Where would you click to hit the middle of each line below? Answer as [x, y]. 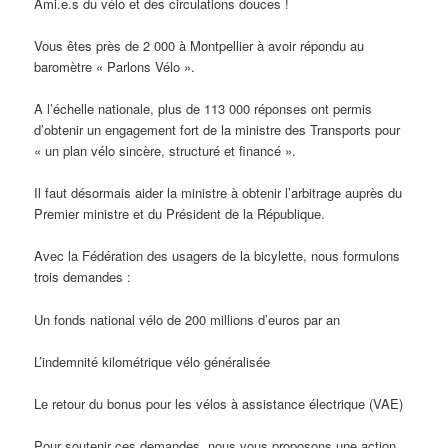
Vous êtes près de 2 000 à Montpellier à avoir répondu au [199, 46]
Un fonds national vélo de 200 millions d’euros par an [187, 319]
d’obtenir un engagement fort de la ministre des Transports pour [217, 130]
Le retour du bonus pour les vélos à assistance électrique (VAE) [219, 403]
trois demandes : [83, 277]
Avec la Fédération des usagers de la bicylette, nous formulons [217, 256]
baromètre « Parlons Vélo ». [115, 67]
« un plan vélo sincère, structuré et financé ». [165, 151]
